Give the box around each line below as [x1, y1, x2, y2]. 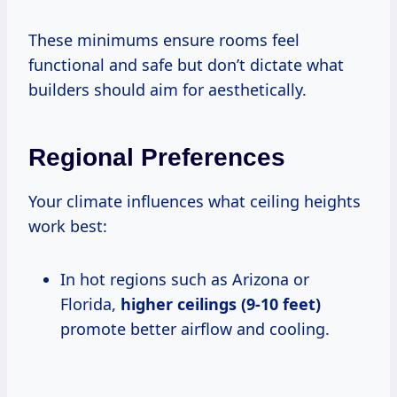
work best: [28, 214, 107, 237]
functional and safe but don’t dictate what [28, 53, 344, 75]
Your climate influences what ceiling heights [28, 190, 361, 212]
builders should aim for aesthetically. [28, 78, 307, 100]
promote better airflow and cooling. [60, 317, 330, 339]
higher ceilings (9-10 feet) [121, 292, 321, 315]
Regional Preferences [28, 143, 285, 171]
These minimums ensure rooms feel [28, 28, 300, 51]
